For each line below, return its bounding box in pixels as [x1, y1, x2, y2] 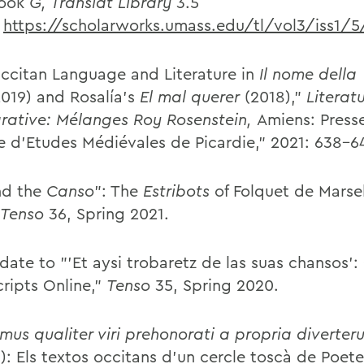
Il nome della [259, 63, 357, 84]
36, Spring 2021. [49, 203, 169, 223]
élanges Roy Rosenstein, [69, 109, 252, 129]
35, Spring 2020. [155, 275, 279, 295]
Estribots [143, 180, 210, 201]
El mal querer [140, 86, 245, 106]
